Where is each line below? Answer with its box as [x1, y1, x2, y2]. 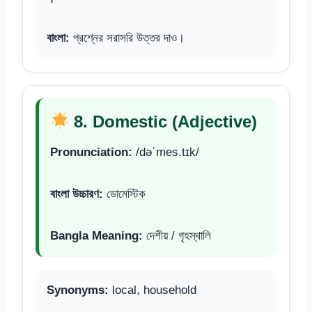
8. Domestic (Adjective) [69, 111, 258, 131]
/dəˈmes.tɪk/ [132, 145, 199, 159]
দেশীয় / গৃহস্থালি [143, 228, 211, 242]
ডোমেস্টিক [103, 187, 146, 201]
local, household [109, 283, 196, 297]
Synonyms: [47, 283, 109, 297]
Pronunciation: [50, 145, 132, 159]
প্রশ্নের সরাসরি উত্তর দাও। [70, 31, 185, 45]
